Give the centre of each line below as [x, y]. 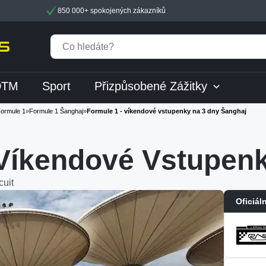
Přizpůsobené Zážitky [151, 86]
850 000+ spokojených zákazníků [110, 11]
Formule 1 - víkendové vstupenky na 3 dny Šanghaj [167, 111]
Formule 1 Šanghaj [56, 111]
